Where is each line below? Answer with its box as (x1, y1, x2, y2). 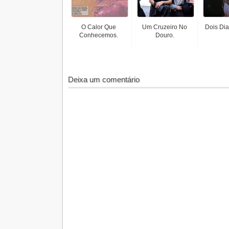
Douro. (155, 32, 174, 39)
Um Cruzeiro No (142, 24, 187, 31)
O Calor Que (81, 24, 116, 31)
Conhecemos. (79, 32, 118, 39)
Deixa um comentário (68, 75, 140, 84)
